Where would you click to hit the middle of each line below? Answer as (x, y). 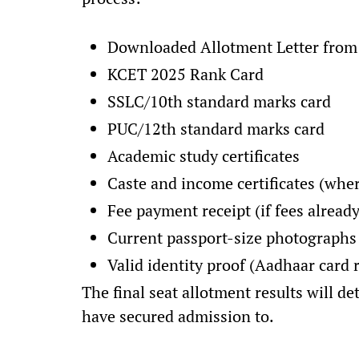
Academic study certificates (204, 156)
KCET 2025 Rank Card (186, 74)
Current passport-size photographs (232, 238)
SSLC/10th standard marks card (219, 101)
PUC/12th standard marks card (216, 129)
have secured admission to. (179, 316)
